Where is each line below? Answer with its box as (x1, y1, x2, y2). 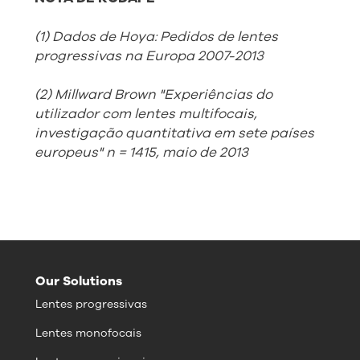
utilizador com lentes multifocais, (34, 104, 257, 124)
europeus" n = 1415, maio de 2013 (34, 143, 248, 162)
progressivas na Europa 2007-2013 (34, 47, 264, 66)
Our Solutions (35, 272, 122, 291)
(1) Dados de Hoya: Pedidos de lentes (34, 27, 278, 47)
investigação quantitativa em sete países (34, 124, 314, 143)
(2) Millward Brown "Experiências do (34, 85, 272, 104)
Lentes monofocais (35, 325, 141, 342)
